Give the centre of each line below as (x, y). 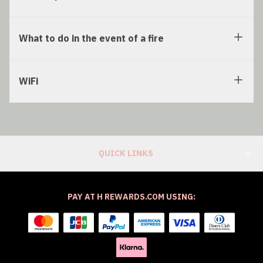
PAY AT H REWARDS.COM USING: (131, 197)
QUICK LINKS (126, 154)
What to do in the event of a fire (91, 38)
